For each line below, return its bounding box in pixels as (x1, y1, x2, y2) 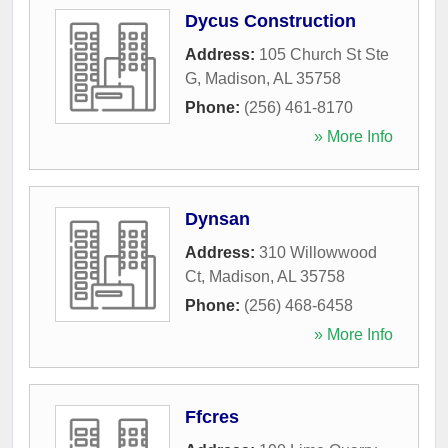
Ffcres (185, 406, 239, 427)
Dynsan (185, 208, 250, 229)
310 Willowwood (259, 243, 377, 261)
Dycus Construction (185, 10, 356, 31)
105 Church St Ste (259, 45, 389, 63)
